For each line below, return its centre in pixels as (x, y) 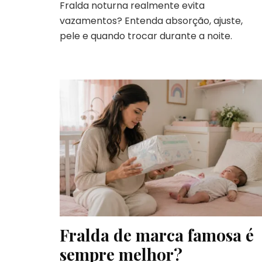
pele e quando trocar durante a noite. (146, 36)
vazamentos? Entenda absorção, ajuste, (151, 21)
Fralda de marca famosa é (157, 235)
